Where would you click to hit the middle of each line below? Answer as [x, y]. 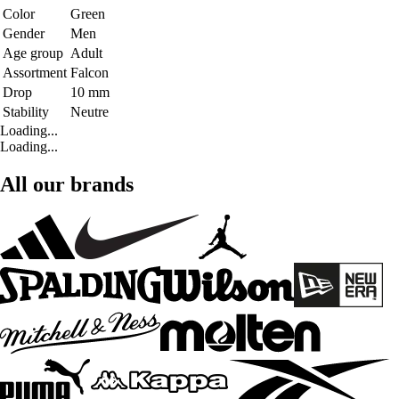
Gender [24, 33]
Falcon [90, 72]
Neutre [90, 111]
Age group [33, 53]
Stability [26, 111]
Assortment [35, 72]
